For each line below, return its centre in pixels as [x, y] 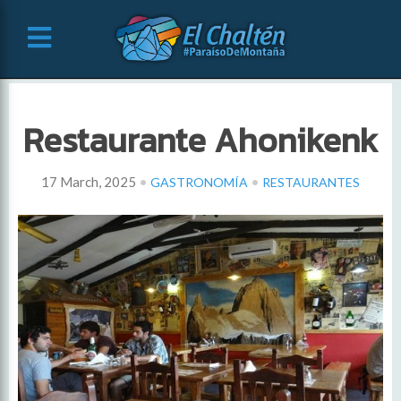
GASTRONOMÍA [199, 182]
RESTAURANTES [311, 182]
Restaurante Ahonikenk [200, 140]
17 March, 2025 [89, 182]
